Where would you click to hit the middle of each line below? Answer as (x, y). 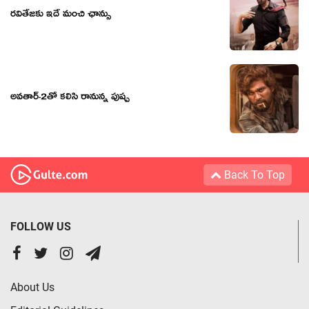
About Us (32, 287)
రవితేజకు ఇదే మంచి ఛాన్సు (61, 16)
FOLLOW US (41, 226)
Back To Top (253, 175)
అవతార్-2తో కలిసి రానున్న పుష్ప (70, 98)
